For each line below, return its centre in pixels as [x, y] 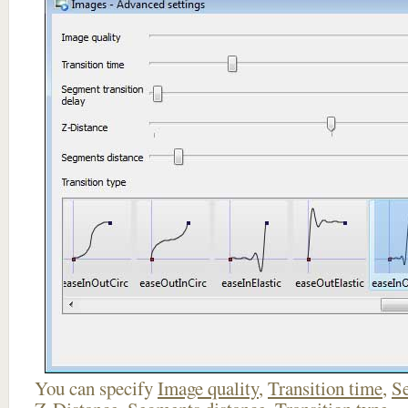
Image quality [208, 388]
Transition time [325, 388]
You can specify [96, 388]
